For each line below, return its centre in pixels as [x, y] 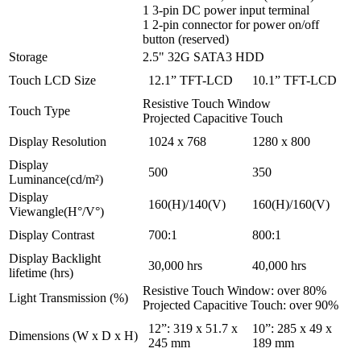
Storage [28, 56]
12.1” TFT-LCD [191, 80]
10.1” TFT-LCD [295, 80]
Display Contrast [52, 234]
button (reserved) [186, 39]
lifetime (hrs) [41, 272]
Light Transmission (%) [68, 297]
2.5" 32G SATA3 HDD [203, 56]
